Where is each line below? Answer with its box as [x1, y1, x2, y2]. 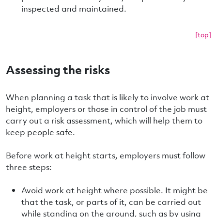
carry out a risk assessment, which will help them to [6, 115, 202, 126]
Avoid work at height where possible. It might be [21, 185, 208, 196]
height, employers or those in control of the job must [6, 103, 207, 114]
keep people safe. [6, 126, 75, 138]
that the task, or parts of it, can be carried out [21, 196, 201, 207]
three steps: [6, 161, 52, 172]
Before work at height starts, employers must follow [6, 150, 205, 161]
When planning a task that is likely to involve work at [6, 92, 209, 103]
